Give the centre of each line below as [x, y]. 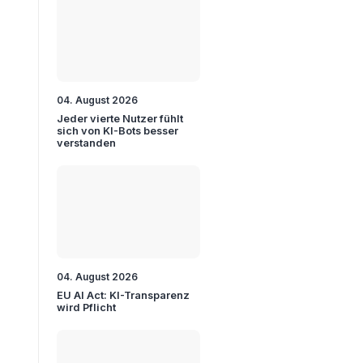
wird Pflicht [87, 308]
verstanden [87, 143]
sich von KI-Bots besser [118, 131]
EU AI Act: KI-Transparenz [124, 296]
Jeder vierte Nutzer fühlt [120, 119]
